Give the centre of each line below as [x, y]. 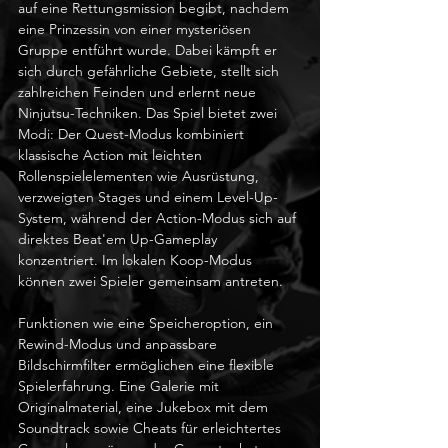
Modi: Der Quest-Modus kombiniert [133, 134]
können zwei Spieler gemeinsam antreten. [150, 281]
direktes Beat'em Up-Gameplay [119, 239]
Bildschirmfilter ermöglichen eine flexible [148, 365]
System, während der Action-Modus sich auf [159, 218]
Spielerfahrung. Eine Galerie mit [120, 386]
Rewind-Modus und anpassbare [119, 344]
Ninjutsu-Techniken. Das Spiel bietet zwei [149, 113]
